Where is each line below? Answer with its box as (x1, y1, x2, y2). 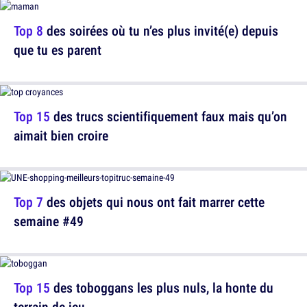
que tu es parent (14, 40, 101, 59)
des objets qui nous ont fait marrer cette (43, 193, 265, 211)
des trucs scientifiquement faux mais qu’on (50, 107, 287, 125)
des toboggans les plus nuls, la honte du (50, 278, 273, 297)
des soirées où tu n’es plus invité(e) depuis (43, 21, 278, 40)
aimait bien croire (14, 126, 108, 145)
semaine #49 (14, 212, 84, 230)
